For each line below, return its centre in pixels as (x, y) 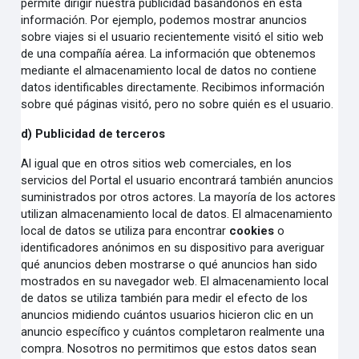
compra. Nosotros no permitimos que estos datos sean (169, 349)
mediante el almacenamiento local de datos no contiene (169, 71)
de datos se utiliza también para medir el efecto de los (165, 298)
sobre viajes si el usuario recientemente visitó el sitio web (173, 37)
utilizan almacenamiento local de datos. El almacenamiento (177, 214)
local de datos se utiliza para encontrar (125, 231)
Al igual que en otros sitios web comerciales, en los (157, 163)
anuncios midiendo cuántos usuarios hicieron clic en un (167, 315)
